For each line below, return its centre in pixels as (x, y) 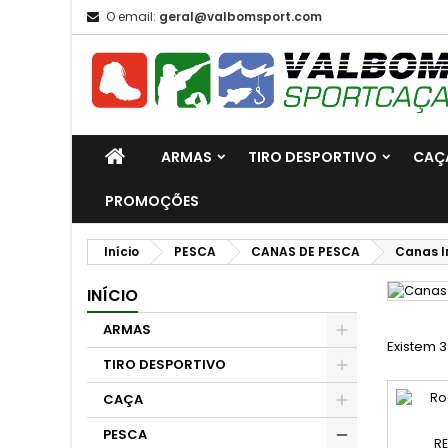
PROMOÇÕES (152, 201)
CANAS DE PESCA (305, 251)
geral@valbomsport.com (240, 16)
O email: (131, 16)
